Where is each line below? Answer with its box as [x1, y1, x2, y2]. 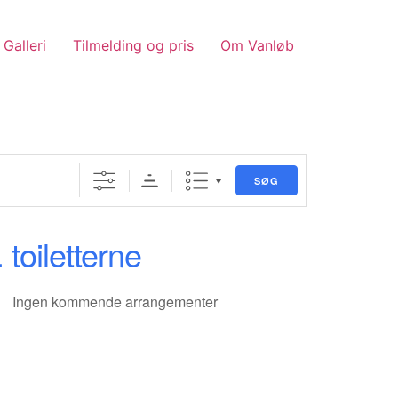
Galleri [4, 36, 46, 54]
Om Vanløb [220, 36, 294, 54]
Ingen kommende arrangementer [12, 291, 219, 312]
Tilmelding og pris [73, 36, 194, 54]
